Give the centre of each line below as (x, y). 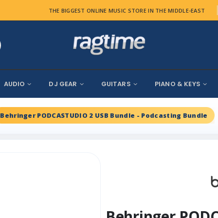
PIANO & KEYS (177, 84)
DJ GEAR (63, 84)
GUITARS (116, 84)
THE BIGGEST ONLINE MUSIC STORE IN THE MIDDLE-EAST (127, 10)
